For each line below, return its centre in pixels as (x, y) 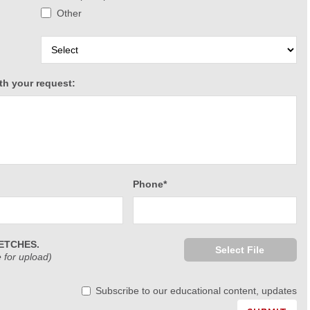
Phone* (149, 184)
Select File (240, 249)
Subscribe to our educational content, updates (196, 290)
